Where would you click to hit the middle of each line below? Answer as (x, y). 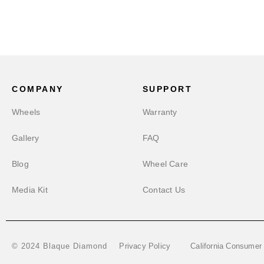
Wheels (26, 112)
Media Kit (30, 189)
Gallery (26, 138)
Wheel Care (165, 164)
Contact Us (164, 189)
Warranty (160, 112)
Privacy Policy (145, 246)
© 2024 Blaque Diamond (60, 246)
